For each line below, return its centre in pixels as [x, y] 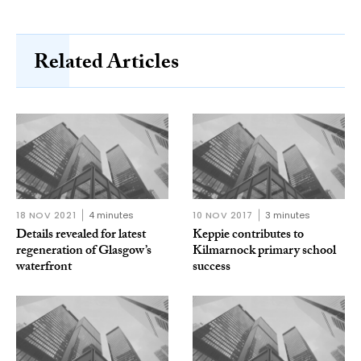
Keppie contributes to [248, 236]
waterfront [44, 268]
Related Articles [106, 64]
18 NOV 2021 [46, 216]
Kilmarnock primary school [264, 252]
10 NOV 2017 [223, 216]
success [212, 268]
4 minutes [112, 216]
